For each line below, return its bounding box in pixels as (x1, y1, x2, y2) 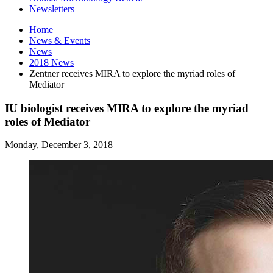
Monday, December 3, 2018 (5, 140, 113, 151)
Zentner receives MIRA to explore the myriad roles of (29, 68, 235, 79)
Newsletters (29, 3, 74, 14)
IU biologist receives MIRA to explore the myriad (5, 101, 249, 115)
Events (62, 35, 90, 46)
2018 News (29, 57, 74, 68)
